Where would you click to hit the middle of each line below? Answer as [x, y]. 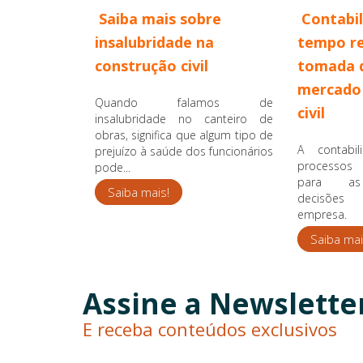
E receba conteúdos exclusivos [210, 329]
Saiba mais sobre [160, 18]
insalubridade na [154, 42]
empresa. [322, 214]
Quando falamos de [184, 102]
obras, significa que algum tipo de [184, 135]
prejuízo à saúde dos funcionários [184, 151]
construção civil [152, 65]
